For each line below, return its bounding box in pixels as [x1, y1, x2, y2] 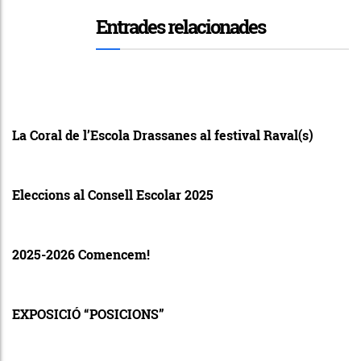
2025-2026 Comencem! [12, 245, 150, 263]
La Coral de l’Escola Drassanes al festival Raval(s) [12, 126, 313, 143]
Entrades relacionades [96, 13, 265, 39]
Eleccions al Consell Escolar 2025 [12, 185, 214, 203]
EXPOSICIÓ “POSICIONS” [12, 305, 164, 322]
